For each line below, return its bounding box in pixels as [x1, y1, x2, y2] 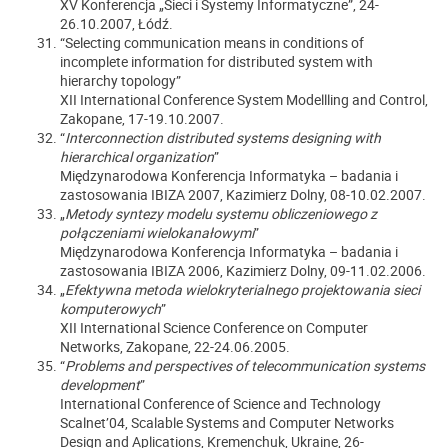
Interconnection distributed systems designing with [65, 128, 381, 147]
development [60, 375, 140, 394]
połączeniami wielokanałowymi [60, 223, 254, 242]
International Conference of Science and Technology [60, 394, 381, 413]
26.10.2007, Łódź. [60, 14, 173, 33]
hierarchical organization [60, 147, 214, 166]
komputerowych [60, 299, 161, 318]
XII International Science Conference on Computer [60, 318, 368, 337]
